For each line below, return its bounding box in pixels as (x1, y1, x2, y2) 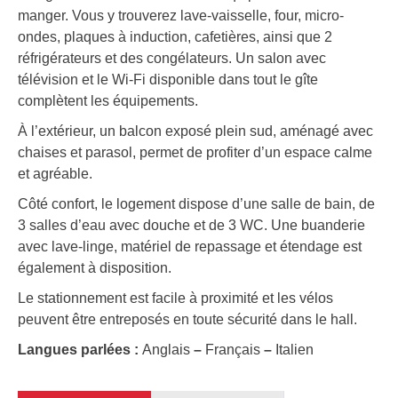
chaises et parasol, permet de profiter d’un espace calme (18, 145, 372, 161)
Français (202, 342, 264, 358)
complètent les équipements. (18, 93, 198, 109)
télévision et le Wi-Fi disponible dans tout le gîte (18, 72, 318, 88)
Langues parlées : (18, 342, 142, 358)
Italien (272, 342, 314, 358)
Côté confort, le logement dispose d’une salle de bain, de (18, 196, 375, 212)
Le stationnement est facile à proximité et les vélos (18, 291, 333, 306)
